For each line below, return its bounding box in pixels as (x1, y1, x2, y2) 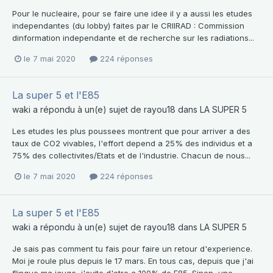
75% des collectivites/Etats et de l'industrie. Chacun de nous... (12, 150, 250, 160)
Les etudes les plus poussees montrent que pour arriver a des (12, 126, 250, 136)
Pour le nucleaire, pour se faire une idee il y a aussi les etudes (12, 8, 252, 18)
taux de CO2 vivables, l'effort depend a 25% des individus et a (12, 138, 252, 148)
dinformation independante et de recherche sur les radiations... (12, 32, 254, 43)
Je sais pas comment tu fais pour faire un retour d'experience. (12, 244, 252, 254)
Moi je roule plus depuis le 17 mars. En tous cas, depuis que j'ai (12, 256, 253, 266)
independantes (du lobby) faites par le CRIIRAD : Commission (12, 20, 244, 30)
